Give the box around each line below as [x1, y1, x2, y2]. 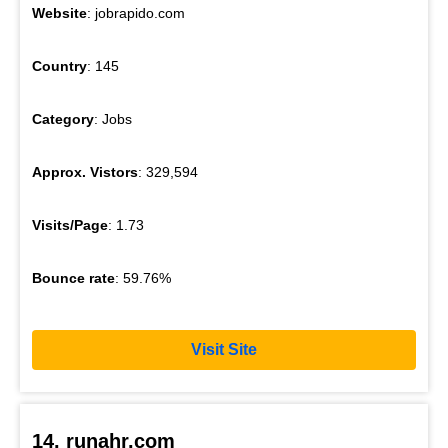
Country [32, 57, 87, 74]
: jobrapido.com [87, 4, 185, 21]
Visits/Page [32, 216, 108, 233]
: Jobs [94, 110, 132, 127]
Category [32, 110, 94, 127]
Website [32, 4, 87, 21]
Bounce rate [32, 269, 115, 286]
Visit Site [191, 341, 257, 359]
